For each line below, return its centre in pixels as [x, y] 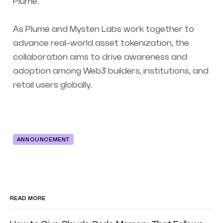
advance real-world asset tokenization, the [101, 44]
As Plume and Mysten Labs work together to [103, 30]
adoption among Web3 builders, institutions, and [111, 71]
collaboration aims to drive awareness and [100, 57]
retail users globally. [52, 85]
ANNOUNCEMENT [43, 140]
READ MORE [28, 198]
